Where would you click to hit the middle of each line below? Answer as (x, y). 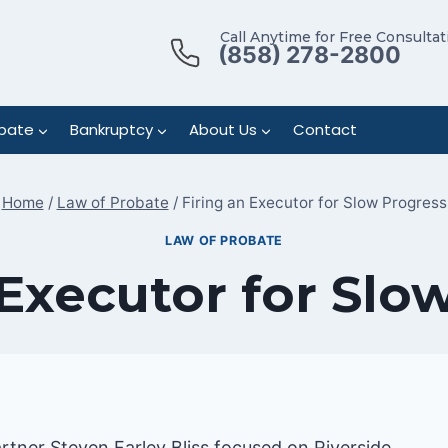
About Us (222, 129)
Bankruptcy (111, 129)
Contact (324, 129)
